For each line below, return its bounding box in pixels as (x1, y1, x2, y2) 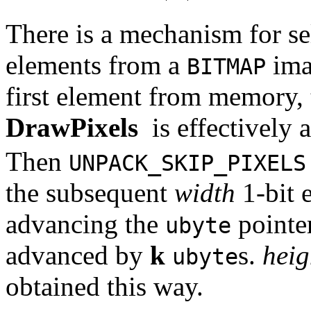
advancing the (6, 209, 165, 239)
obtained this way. (6, 271, 203, 302)
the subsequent (6, 178, 174, 208)
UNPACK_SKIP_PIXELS (69, 151, 306, 176)
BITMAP (187, 53, 266, 79)
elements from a (6, 49, 187, 80)
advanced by (6, 240, 150, 271)
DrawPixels (6, 112, 138, 142)
